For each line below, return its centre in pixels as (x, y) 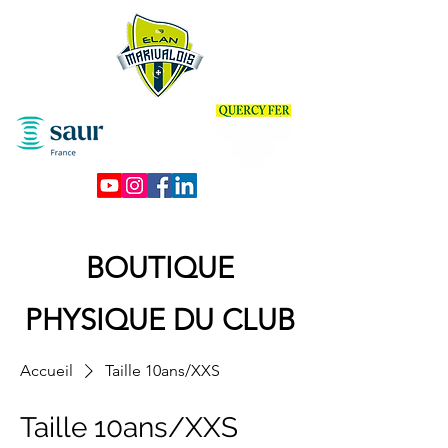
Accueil (46, 370)
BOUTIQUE (160, 267)
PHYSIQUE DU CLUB (160, 319)
